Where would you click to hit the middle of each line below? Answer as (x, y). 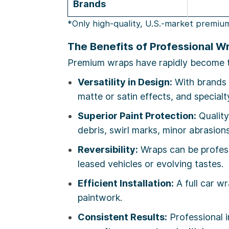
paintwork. (100, 198)
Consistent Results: (122, 217)
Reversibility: (108, 150)
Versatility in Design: (125, 82)
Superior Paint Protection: (137, 116)
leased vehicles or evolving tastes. (151, 164)
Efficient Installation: (126, 184)
